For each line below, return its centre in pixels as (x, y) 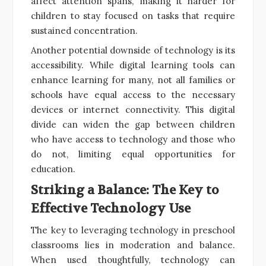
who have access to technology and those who (133, 139)
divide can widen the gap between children (133, 124)
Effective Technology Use (111, 208)
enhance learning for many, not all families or (133, 80)
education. (53, 169)
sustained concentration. (84, 30)
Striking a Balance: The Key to (125, 190)
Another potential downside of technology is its (133, 50)
